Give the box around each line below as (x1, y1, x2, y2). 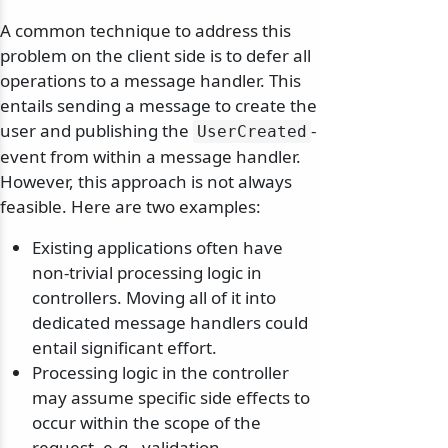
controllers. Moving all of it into (32, 286, 276, 310)
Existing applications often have (32, 236, 283, 260)
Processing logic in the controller (32, 361, 289, 385)
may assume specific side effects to (32, 386, 310, 410)
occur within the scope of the (32, 411, 261, 435)
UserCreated (197, 122, 307, 142)
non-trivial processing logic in (32, 261, 262, 285)
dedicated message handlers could (32, 311, 308, 335)
